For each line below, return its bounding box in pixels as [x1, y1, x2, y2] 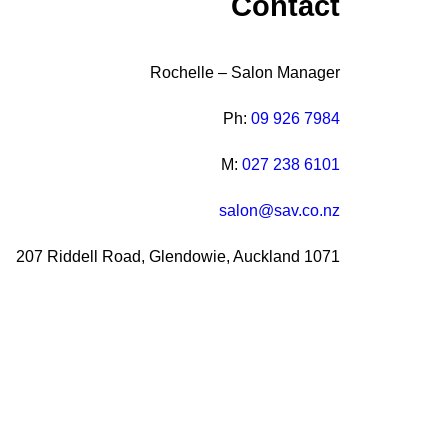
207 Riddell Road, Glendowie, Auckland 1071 [16, 248, 340, 265]
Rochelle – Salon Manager [150, 64, 340, 81]
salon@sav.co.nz [219, 202, 340, 219]
